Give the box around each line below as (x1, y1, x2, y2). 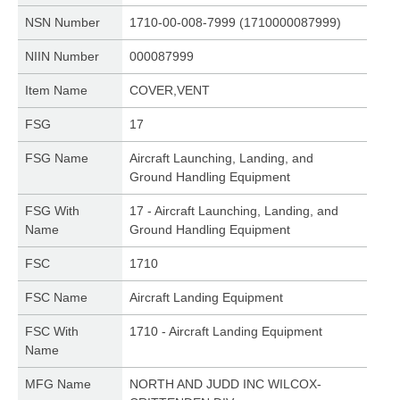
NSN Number (25, 15, 100, 29)
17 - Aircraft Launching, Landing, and (129, 204, 339, 218)
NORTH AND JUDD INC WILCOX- (129, 377, 322, 391)
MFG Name (25, 377, 91, 391)
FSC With (25, 324, 79, 338)
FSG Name (25, 151, 88, 165)
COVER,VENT (129, 83, 211, 97)
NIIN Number (25, 49, 99, 63)
